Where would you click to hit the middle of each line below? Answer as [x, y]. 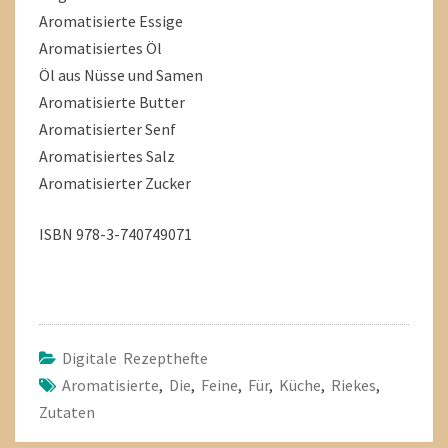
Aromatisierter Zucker [115, 183]
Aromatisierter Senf [107, 129]
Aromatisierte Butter [112, 102]
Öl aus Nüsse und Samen [121, 75]
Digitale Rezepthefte [135, 358]
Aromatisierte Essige [111, 21]
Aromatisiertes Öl [100, 48]
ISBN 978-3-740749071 [115, 234]
